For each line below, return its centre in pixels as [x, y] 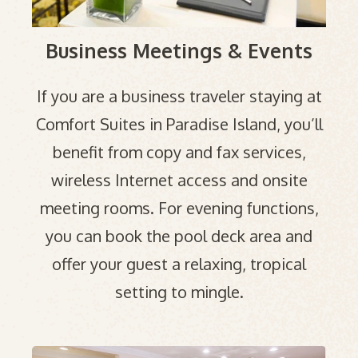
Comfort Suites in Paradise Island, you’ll [179, 124]
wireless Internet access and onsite [179, 180]
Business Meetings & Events [179, 50]
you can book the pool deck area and [179, 236]
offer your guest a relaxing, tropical [179, 264]
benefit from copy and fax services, [179, 152]
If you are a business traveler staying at [179, 96]
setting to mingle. [179, 292]
